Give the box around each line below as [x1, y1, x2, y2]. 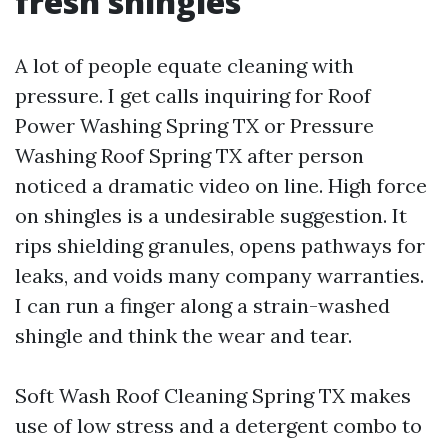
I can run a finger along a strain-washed [15, 293, 390, 318]
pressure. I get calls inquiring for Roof [15, 83, 371, 108]
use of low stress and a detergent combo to [15, 413, 422, 438]
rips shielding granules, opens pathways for [15, 233, 425, 258]
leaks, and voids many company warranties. [15, 263, 424, 288]
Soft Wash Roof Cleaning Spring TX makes [15, 383, 411, 408]
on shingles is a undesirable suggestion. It [15, 203, 407, 228]
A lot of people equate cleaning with [15, 53, 354, 78]
